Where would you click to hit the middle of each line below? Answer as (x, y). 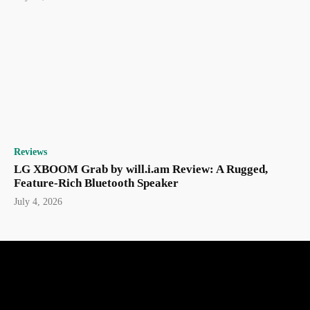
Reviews (30, 152)
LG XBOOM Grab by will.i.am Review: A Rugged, (141, 169)
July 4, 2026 (38, 201)
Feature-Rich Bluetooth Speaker (96, 183)
